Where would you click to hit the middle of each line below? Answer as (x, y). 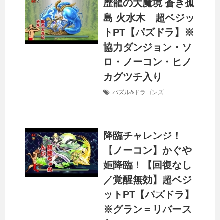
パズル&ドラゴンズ (138, 93)
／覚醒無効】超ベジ (147, 180)
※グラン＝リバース (147, 209)
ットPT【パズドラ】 (149, 195)
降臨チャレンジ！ (142, 136)
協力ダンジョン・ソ (147, 47)
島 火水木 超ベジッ (149, 18)
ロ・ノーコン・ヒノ (147, 62)
